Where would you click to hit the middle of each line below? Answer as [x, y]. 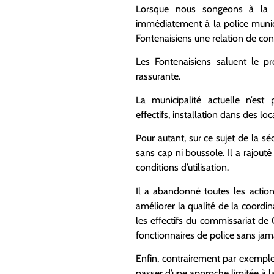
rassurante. [158, 76]
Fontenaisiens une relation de [196, 38]
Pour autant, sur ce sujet [187, 138]
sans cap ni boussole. [180, 153]
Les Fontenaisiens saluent [191, 62]
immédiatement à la [178, 24]
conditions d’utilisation [181, 168]
